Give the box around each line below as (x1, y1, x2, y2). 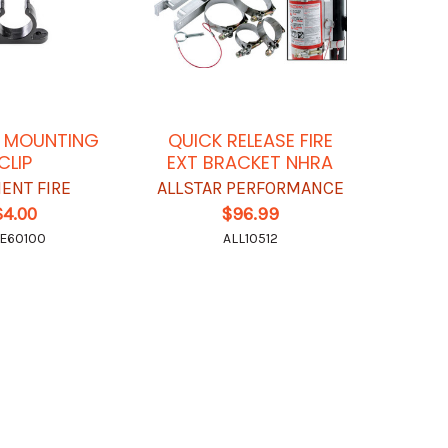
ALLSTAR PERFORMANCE (156, 177, 344, 200)
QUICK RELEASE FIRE (167, 128, 333, 154)
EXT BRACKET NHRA (167, 150, 334, 176)
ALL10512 (222, 230, 278, 248)
